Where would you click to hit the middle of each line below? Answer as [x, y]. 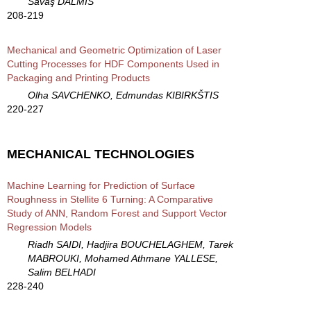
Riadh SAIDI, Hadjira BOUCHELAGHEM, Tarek [131, 244]
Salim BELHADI [62, 272]
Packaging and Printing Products [78, 77]
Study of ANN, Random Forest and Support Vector [117, 213]
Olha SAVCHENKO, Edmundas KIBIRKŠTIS [123, 95]
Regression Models [49, 227]
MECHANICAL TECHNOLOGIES [101, 154]
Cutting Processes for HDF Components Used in [113, 64]
